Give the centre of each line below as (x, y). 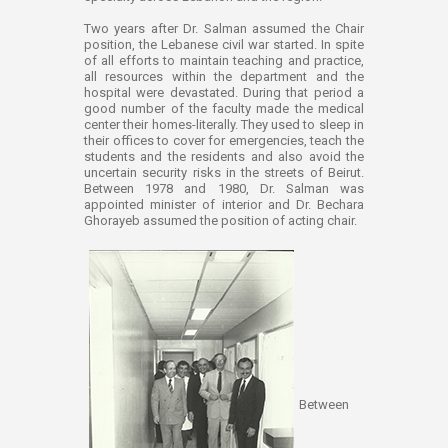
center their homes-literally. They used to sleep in (224, 125)
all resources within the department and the (224, 77)
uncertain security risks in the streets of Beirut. (224, 173)
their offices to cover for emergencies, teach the (224, 141)
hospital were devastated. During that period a (224, 93)
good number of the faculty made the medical (224, 109)
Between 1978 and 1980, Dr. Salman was (224, 189)
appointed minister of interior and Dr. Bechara (224, 205)
